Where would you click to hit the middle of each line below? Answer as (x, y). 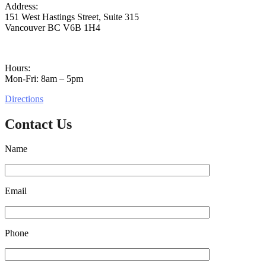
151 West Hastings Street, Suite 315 (72, 17)
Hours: (18, 68)
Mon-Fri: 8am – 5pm (44, 78)
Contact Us (38, 124)
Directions (24, 99)
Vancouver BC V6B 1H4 (53, 27)
